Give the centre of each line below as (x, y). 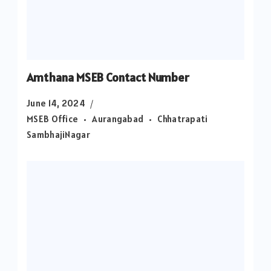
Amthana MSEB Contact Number (108, 77)
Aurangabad (118, 119)
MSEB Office (53, 119)
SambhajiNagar (58, 134)
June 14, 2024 (56, 103)
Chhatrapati (183, 119)
